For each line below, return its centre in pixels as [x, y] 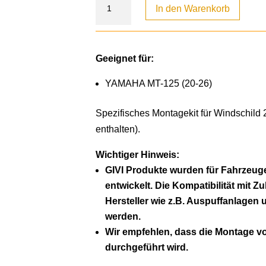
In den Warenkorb [193, 9]
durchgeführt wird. [147, 248]
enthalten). [118, 129]
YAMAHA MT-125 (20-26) [159, 84]
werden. [123, 217]
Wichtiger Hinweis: [138, 155]
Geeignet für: [125, 59]
